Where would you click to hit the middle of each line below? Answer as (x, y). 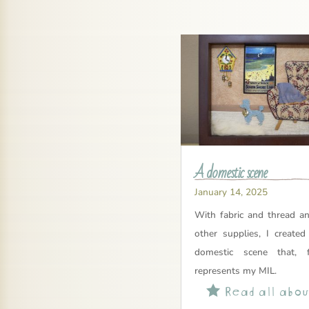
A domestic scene (231, 173)
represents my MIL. (236, 270)
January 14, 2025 (231, 192)
